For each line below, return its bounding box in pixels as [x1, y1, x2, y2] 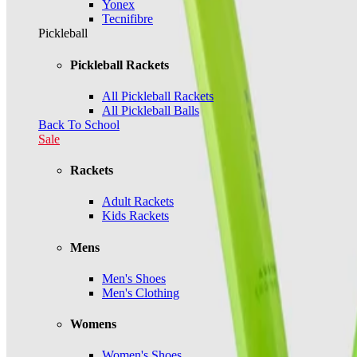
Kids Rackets [102, 209, 169, 223]
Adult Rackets [102, 194, 174, 209]
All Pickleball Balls [102, 103, 199, 117]
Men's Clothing [102, 285, 179, 300]
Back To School [38, 117, 120, 131]
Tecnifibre [102, 12, 153, 26]
